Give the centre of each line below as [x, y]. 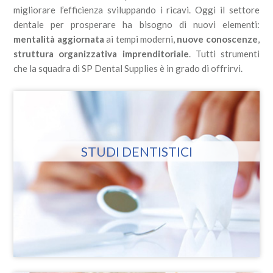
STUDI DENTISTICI [136, 152]
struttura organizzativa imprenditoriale [101, 53]
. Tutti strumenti [224, 53]
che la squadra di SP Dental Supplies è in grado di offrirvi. [128, 68]
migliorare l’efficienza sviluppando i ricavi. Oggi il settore [136, 9]
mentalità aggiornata [59, 39]
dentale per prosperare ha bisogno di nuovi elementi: [136, 24]
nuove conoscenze [217, 39]
